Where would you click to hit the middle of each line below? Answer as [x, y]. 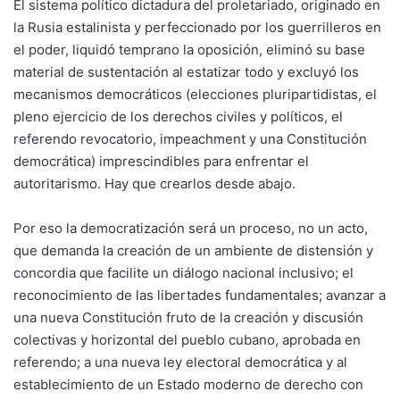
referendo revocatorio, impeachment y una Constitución [190, 139]
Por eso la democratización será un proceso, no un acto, [191, 228]
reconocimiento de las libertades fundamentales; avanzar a [200, 295]
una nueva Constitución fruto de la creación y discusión [188, 317]
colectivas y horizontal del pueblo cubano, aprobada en [187, 340]
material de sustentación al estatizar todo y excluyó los [186, 72]
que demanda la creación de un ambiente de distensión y [193, 250]
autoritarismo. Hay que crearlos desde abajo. [154, 183]
